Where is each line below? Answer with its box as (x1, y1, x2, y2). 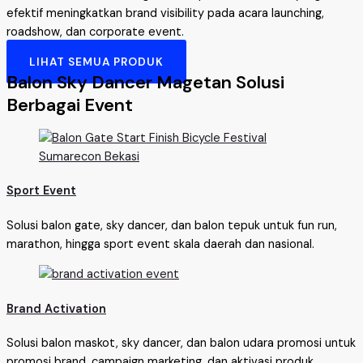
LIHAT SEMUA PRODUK (29, 54, 164, 70)
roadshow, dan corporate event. (6, 23, 184, 40)
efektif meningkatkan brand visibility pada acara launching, (6, 5, 324, 21)
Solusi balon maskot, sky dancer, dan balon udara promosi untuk (6, 335, 356, 352)
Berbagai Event (6, 93, 133, 117)
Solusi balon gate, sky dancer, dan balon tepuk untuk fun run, (6, 217, 337, 233)
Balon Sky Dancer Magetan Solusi (6, 70, 284, 95)
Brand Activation (6, 301, 106, 317)
